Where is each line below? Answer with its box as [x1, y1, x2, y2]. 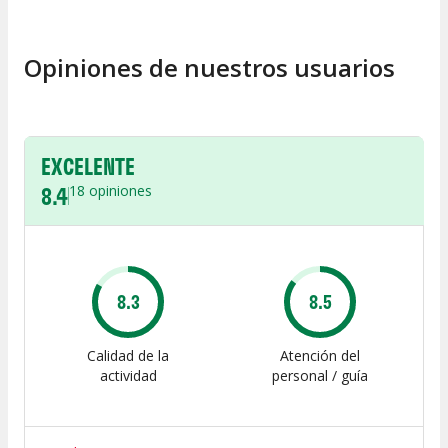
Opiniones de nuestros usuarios [24, 50, 395, 84]
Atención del [280, 345, 360, 365]
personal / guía [272, 365, 368, 385]
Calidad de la [87, 345, 169, 365]
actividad [99, 365, 157, 385]
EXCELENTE [41, 150, 135, 181]
